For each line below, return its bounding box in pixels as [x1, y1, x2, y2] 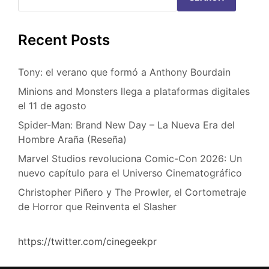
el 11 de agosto [18, 100, 86, 112]
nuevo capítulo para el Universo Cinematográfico [18, 167, 242, 180]
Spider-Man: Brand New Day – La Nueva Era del [18, 119, 235, 131]
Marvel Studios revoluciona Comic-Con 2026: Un [18, 153, 242, 165]
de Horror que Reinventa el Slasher [18, 201, 177, 213]
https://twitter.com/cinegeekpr [18, 235, 157, 248]
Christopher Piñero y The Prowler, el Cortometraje [18, 186, 246, 199]
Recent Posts [18, 31, 110, 49]
